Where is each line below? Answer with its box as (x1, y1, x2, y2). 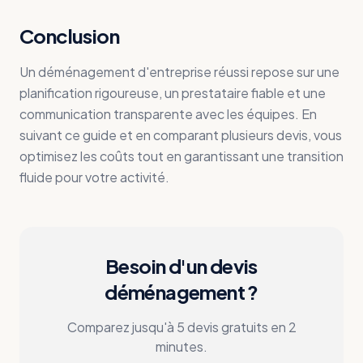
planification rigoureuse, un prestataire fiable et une (19, 84, 326, 101)
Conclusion (19, 23, 119, 48)
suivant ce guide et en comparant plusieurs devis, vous (19, 126, 342, 143)
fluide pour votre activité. (19, 169, 169, 186)
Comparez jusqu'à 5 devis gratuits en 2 (66, 318, 297, 335)
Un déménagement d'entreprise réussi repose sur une (19, 63, 340, 80)
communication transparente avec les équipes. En (19, 105, 317, 122)
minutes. (156, 338, 207, 355)
